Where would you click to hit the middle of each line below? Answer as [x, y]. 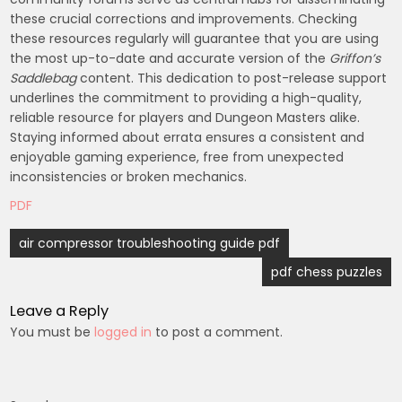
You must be [52, 332]
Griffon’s [355, 58]
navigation [61, 269]
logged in [123, 332]
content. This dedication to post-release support [232, 78]
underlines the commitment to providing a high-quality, [186, 97]
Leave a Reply [60, 310]
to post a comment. [218, 332]
